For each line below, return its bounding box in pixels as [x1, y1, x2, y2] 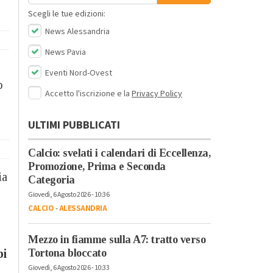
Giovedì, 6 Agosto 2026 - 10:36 [28, 189, 109, 200]
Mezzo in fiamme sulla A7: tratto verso [28, 233, 205, 246]
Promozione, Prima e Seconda [28, 160, 166, 172]
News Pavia [43, 46, 86, 58]
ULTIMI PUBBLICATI [28, 117, 120, 133]
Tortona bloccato [28, 246, 106, 259]
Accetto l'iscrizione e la [45, 87, 132, 100]
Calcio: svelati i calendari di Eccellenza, [28, 146, 210, 159]
